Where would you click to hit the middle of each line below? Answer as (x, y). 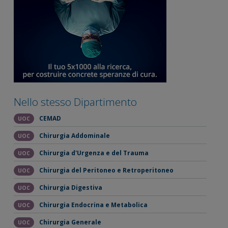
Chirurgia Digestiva (70, 188)
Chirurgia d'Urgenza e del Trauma (94, 153)
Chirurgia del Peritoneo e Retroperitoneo (106, 170)
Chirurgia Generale (70, 222)
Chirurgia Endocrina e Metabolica (93, 205)
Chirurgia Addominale (74, 136)
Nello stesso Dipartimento (75, 102)
